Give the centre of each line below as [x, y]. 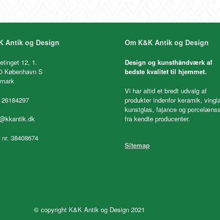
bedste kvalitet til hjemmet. [166, 72]
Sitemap [137, 145]
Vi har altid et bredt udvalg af [166, 90]
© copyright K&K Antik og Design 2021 [89, 209]
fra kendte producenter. [157, 118]
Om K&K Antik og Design [167, 42]
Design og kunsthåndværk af [168, 62]
